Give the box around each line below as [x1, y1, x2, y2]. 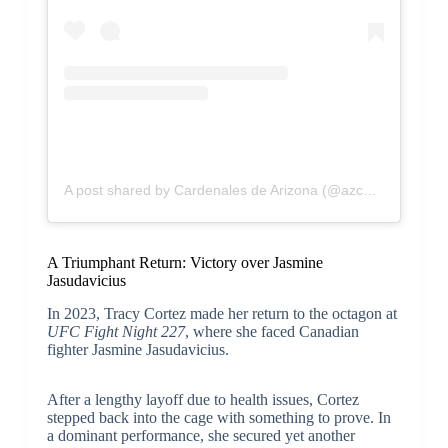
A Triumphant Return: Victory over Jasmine [46, 253, 323, 271]
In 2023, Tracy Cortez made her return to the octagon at [46, 304, 397, 322]
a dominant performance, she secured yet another [46, 426, 355, 444]
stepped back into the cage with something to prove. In [46, 408, 391, 426]
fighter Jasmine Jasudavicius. [46, 340, 229, 358]
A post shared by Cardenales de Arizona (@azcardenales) [362, 181, 377, 198]
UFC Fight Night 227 [46, 322, 185, 340]
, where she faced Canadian [184, 322, 359, 340]
